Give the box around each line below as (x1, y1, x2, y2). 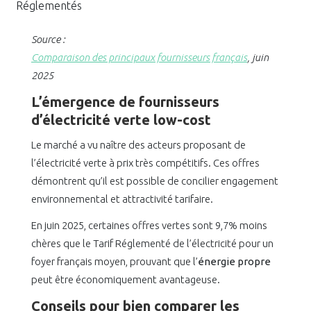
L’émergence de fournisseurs (31, 94, 219, 110)
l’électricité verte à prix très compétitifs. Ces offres (31, 157, 260, 169)
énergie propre (198, 255, 271, 268)
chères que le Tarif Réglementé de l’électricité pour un (31, 237, 274, 250)
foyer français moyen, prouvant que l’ (31, 255, 198, 268)
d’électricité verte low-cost (31, 112, 211, 128)
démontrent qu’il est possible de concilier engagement (31, 175, 278, 187)
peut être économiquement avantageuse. (31, 274, 220, 286)
